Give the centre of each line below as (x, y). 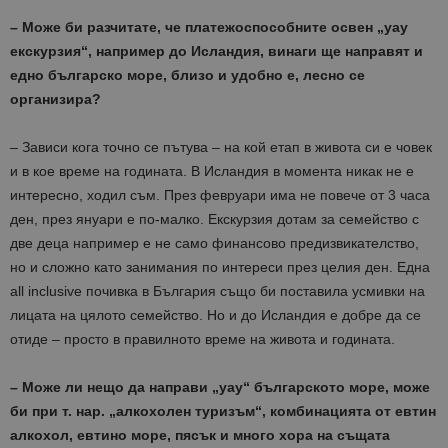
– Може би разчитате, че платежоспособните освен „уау (209, 27)
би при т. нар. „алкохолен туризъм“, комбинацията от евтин (223, 411)
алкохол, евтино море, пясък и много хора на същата (200, 435)
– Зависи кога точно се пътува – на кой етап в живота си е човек (221, 147)
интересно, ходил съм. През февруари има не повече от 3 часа (220, 195)
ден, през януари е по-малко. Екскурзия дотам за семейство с (214, 219)
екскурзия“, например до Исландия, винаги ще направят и (216, 51)
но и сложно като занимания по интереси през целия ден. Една (220, 267)
